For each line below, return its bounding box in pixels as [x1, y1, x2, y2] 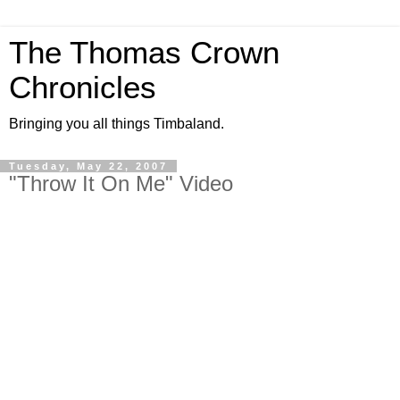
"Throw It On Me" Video [9, 171, 233, 196]
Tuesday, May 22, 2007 [9, 161, 168, 171]
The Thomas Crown [9, 36, 279, 70]
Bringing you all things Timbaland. [9, 116, 224, 131]
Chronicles [9, 71, 156, 104]
